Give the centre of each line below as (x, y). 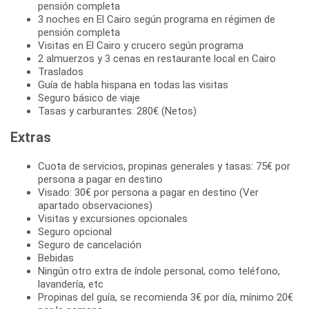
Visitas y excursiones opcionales (113, 218)
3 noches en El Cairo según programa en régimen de (157, 19)
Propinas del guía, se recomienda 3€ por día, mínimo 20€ (166, 297)
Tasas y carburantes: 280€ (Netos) (117, 111)
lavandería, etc (71, 284)
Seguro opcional (75, 231)
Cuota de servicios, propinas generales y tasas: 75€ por (164, 166)
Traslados (61, 71)
